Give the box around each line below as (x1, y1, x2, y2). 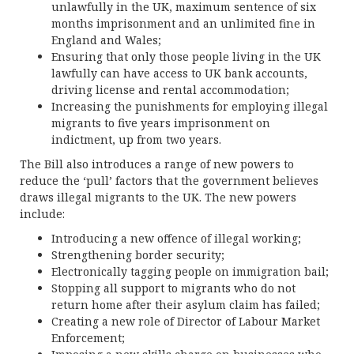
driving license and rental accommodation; (51, 82, 289, 97)
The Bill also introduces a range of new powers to (20, 156, 294, 171)
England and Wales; (51, 32, 161, 47)
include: (20, 206, 65, 221)
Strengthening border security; (51, 247, 224, 262)
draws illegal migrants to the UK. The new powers (20, 190, 296, 205)
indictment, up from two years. (51, 132, 221, 147)
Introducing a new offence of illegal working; (51, 231, 301, 246)
